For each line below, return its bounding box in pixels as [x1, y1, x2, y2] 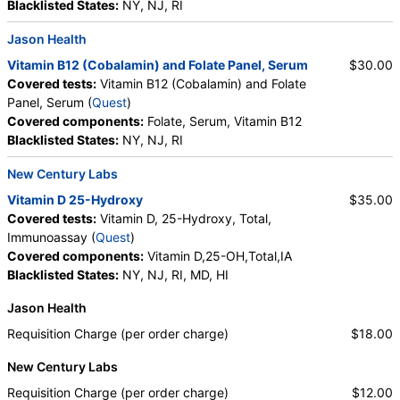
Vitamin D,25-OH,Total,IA [144, 248, 292, 264]
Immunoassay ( [7, 229, 96, 246]
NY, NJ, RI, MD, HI [119, 267, 229, 283]
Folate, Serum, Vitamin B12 [144, 113, 302, 129]
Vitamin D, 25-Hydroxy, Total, [96, 211, 271, 227]
